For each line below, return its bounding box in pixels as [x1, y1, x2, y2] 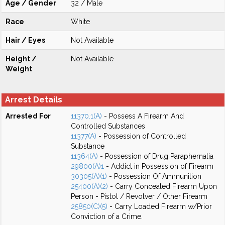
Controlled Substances [71, 122, 145, 130]
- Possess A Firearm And [102, 112, 184, 120]
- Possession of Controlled [96, 132, 186, 140]
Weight [6, 65, 32, 73]
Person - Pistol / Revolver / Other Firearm [71, 192, 207, 200]
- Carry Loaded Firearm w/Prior [107, 202, 212, 210]
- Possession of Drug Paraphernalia [98, 152, 213, 160]
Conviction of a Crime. [71, 212, 143, 220]
